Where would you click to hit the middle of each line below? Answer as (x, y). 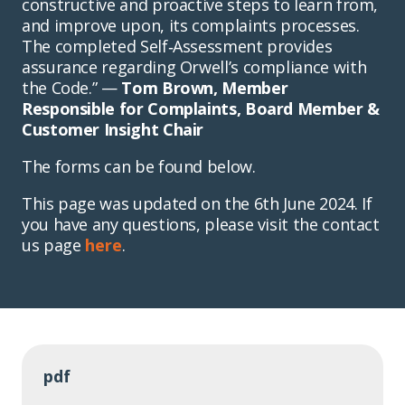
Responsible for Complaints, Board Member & (201, 108)
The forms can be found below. (139, 166)
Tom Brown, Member (205, 87)
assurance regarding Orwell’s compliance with (194, 66)
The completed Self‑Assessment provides (177, 46)
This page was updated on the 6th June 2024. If (197, 203)
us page (54, 245)
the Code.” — (72, 87)
